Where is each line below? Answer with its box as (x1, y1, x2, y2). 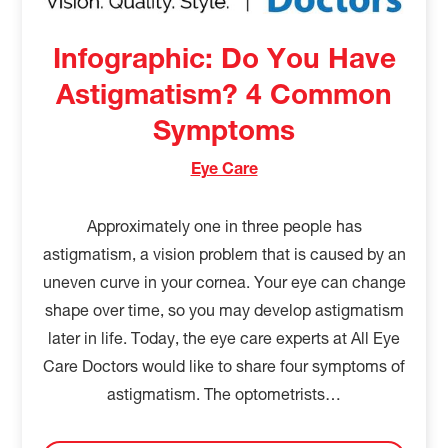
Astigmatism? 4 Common (56, 83, 392, 112)
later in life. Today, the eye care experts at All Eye (48, 332, 400, 349)
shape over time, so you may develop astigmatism (44, 304, 404, 321)
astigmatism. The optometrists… (107, 388, 341, 405)
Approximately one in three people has (86, 220, 362, 237)
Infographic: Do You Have (52, 47, 396, 76)
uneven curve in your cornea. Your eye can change (42, 276, 406, 293)
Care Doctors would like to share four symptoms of (43, 360, 405, 377)
